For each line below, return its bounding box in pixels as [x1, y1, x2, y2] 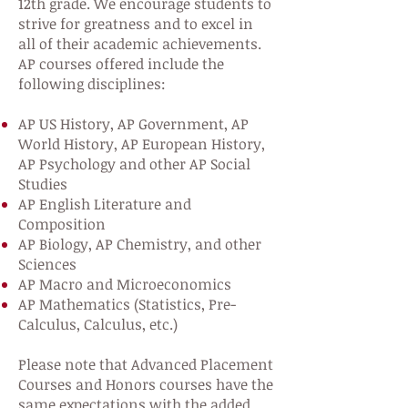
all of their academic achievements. [18, 34, 261, 54]
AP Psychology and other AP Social [18, 154, 250, 174]
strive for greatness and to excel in [18, 14, 253, 34]
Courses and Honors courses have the [18, 374, 273, 394]
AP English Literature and [18, 194, 191, 214]
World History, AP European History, [18, 134, 265, 154]
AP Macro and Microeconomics [18, 274, 231, 294]
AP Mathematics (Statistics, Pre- [18, 294, 236, 314]
